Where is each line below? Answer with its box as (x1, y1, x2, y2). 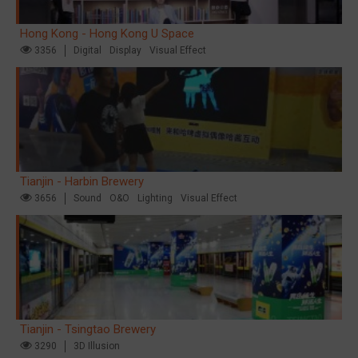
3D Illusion (74, 340, 120, 352)
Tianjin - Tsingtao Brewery (20, 322, 156, 336)
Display (109, 45, 141, 56)
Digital (74, 45, 101, 56)
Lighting (137, 193, 173, 204)
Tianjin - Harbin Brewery (20, 174, 144, 189)
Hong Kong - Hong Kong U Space (20, 26, 194, 41)
